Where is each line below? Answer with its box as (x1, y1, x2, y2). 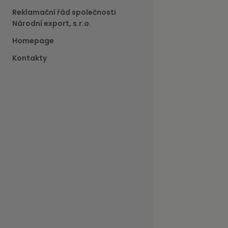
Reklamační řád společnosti (12, 7, 116, 18)
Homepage (12, 36, 54, 46)
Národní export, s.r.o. (12, 18, 91, 29)
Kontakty (12, 53, 47, 64)
